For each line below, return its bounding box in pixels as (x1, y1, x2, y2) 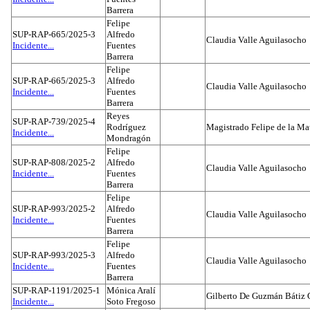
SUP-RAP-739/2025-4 (12, 116, 95, 127)
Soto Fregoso (107, 296, 156, 307)
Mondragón (107, 133, 151, 143)
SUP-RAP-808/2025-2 (12, 157, 95, 167)
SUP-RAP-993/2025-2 (12, 203, 95, 214)
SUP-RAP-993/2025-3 (12, 250, 95, 260)
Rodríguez (107, 122, 146, 132)
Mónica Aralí (107, 285, 156, 295)
